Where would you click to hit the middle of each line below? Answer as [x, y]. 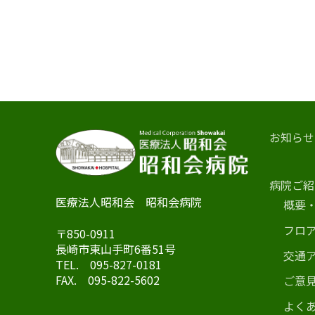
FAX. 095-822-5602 [108, 280]
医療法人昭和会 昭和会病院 [129, 202]
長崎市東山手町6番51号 [116, 249]
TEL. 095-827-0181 [109, 265]
